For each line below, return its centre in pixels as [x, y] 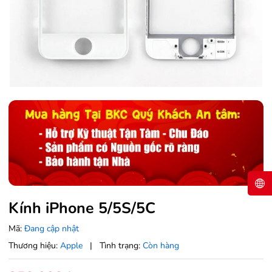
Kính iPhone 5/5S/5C [82, 208]
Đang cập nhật [52, 228]
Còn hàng [161, 245]
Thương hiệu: [33, 245]
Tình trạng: [120, 245]
